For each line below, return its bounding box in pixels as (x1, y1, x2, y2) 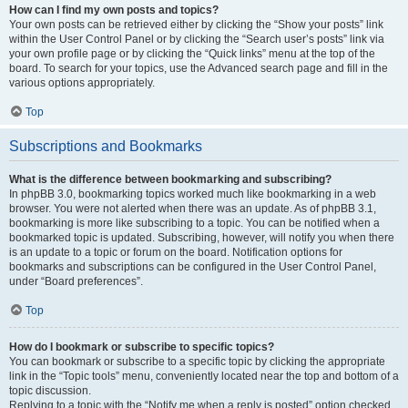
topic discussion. (9, 384, 91, 397)
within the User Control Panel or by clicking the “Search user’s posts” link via (9, 33, 384, 46)
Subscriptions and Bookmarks (9, 138, 202, 154)
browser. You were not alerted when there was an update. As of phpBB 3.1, (9, 202, 376, 215)
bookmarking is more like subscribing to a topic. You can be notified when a (9, 217, 380, 229)
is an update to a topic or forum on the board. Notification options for (9, 246, 342, 259)
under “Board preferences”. (9, 275, 143, 288)
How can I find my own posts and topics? (9, 4, 219, 16)
